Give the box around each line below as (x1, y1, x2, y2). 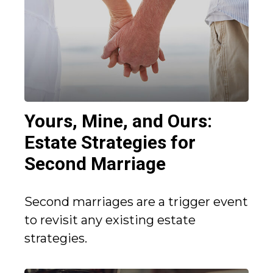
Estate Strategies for (24, 132, 196, 154)
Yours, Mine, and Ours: (24, 110, 212, 132)
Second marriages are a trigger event (24, 194, 248, 210)
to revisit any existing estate (24, 213, 196, 228)
